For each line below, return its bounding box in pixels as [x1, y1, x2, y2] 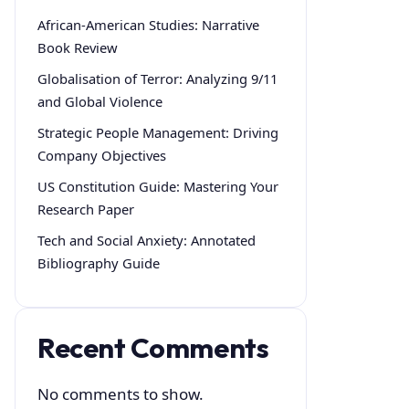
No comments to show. [37, 383, 204, 404]
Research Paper [37, 199, 134, 218]
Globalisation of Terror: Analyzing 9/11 [37, 69, 278, 89]
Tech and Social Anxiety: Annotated [37, 230, 256, 249]
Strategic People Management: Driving [37, 123, 278, 142]
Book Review [37, 38, 118, 58]
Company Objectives [37, 146, 166, 165]
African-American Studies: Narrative [37, 16, 259, 35]
